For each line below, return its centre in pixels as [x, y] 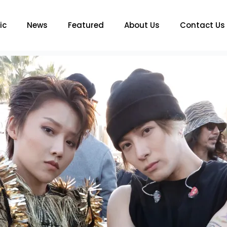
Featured [86, 25]
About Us [142, 25]
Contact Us [202, 25]
